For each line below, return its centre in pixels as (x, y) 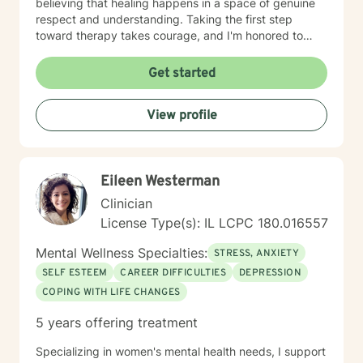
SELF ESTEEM (75, 273)
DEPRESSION (271, 273)
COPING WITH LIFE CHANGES (111, 293)
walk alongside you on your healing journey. (151, 51)
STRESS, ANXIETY (256, 254)
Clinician (126, 203)
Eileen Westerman (160, 182)
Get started (181, 74)
